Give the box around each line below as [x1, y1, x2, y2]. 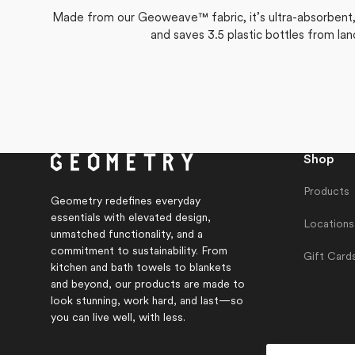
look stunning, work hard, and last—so [51, 296, 243, 307]
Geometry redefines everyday [51, 196, 200, 208]
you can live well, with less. [51, 312, 185, 324]
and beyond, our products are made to [51, 279, 245, 291]
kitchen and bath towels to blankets [51, 262, 231, 274]
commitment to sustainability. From [51, 246, 227, 258]
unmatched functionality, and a [51, 229, 203, 241]
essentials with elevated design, [51, 212, 211, 224]
